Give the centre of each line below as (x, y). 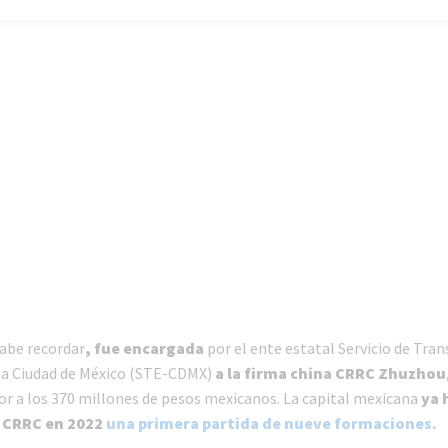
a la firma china (273, 373)
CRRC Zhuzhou (390, 373)
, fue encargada (145, 348)
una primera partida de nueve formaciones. (271, 423)
